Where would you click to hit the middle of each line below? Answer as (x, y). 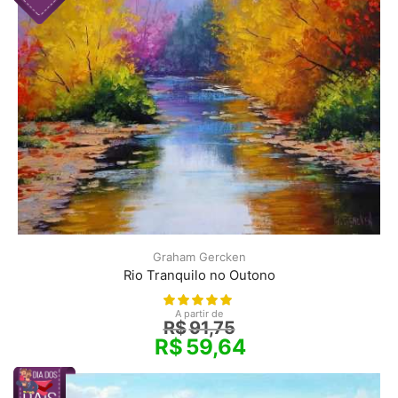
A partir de (199, 313)
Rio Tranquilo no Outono (199, 275)
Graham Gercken (199, 256)
